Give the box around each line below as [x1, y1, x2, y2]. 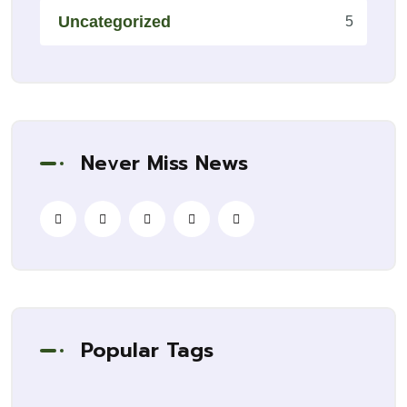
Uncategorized [58, 13, 171, 31]
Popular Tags [81, 335, 213, 365]
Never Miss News [81, 148, 248, 178]
